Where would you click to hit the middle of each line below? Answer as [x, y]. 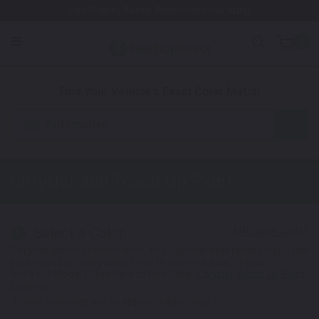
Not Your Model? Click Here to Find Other [104, 274]
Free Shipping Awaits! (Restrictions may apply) [159, 10]
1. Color [100, 54]
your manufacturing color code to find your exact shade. [139, 262]
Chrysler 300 [59, 182]
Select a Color [78, 233]
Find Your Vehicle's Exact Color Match [159, 92]
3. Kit [226, 54]
